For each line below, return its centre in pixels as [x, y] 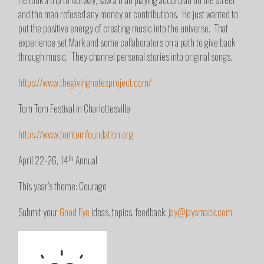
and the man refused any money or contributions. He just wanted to [128, 14]
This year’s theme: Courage [63, 187]
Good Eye [75, 212]
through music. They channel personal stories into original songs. [126, 57]
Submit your [39, 212]
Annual [86, 161]
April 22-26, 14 [44, 161]
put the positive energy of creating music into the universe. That [123, 29]
